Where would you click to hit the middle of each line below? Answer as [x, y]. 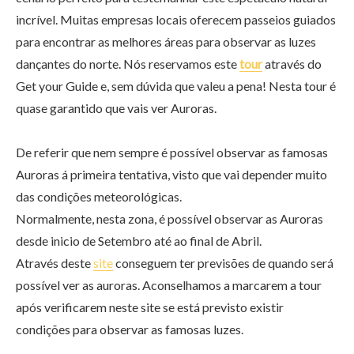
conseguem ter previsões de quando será [223, 263]
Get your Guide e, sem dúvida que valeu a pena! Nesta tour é [176, 86]
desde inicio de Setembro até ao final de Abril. [139, 241]
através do [292, 64]
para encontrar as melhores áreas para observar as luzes [166, 42]
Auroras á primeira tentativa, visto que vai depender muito [171, 175]
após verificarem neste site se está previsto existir [150, 307]
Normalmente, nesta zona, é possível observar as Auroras [169, 219]
